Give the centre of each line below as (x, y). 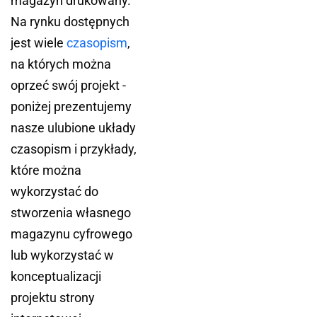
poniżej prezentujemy (71, 106)
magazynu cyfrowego (71, 234)
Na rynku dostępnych (70, 22)
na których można (61, 64)
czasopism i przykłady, (74, 149)
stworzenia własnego (71, 213)
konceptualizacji (56, 276)
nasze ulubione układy (73, 128)
